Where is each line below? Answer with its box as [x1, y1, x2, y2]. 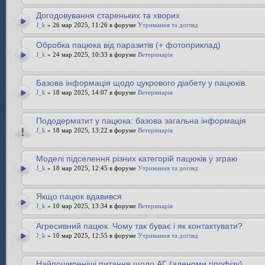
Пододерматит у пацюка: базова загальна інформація [36, 116, 246, 125]
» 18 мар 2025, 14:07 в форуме [46, 89, 138, 96]
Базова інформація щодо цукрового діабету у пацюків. [36, 78, 247, 88]
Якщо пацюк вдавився [36, 192, 122, 201]
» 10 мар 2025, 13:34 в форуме [46, 202, 138, 209]
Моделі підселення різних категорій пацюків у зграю [36, 154, 238, 163]
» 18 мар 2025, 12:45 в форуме [46, 164, 138, 172]
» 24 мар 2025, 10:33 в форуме [46, 51, 138, 58]
